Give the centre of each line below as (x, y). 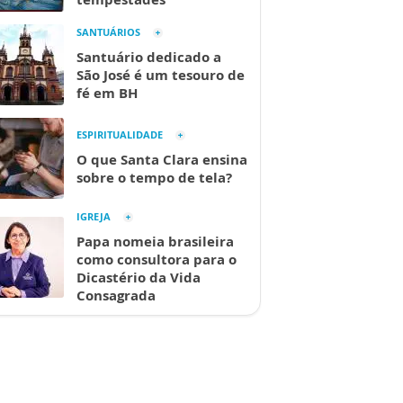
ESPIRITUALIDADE (120, 134)
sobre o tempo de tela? (154, 177)
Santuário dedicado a (149, 57)
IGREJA (94, 216)
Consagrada (116, 295)
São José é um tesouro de (161, 75)
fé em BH (107, 93)
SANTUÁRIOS (108, 32)
